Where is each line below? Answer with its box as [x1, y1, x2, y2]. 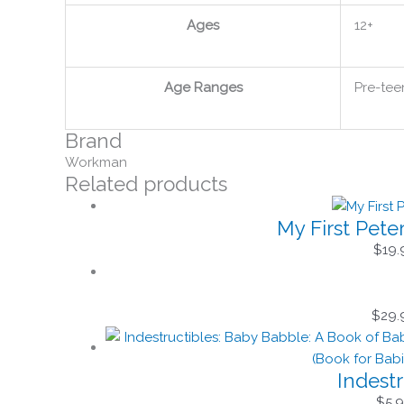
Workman [65, 153, 127, 170]
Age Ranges [163, 78, 243, 96]
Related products [65, 171, 227, 196]
